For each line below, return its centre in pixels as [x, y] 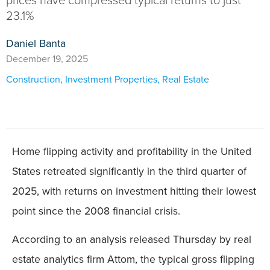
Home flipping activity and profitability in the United [132, 151]
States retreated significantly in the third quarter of [129, 171]
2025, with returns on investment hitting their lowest [134, 191]
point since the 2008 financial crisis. [96, 211]
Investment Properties [111, 79]
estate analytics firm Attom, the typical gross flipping [133, 259]
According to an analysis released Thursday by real [132, 240]
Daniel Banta [36, 43]
